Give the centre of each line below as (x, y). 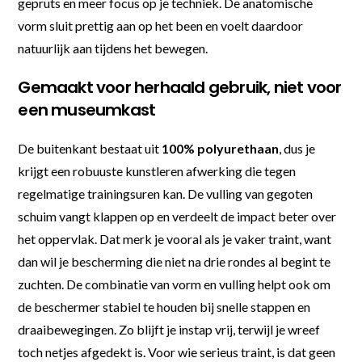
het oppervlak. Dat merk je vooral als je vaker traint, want (175, 238)
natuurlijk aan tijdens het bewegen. (113, 48)
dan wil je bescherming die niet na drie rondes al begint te (175, 261)
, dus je (297, 148)
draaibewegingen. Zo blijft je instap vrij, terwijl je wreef (169, 329)
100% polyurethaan (221, 148)
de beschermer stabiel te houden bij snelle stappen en (164, 306)
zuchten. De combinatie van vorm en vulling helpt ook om (175, 284)
